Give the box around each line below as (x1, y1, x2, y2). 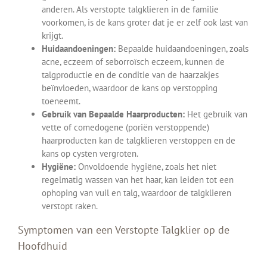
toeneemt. (42, 95, 80, 107)
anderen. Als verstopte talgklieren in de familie (42, 4, 219, 15)
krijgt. (42, 30, 63, 42)
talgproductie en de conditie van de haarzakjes (42, 69, 219, 81)
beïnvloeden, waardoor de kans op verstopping (42, 82, 218, 94)
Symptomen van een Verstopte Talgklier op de (18, 223, 229, 237)
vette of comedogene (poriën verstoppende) (42, 122, 209, 133)
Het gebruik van (185, 108, 247, 120)
